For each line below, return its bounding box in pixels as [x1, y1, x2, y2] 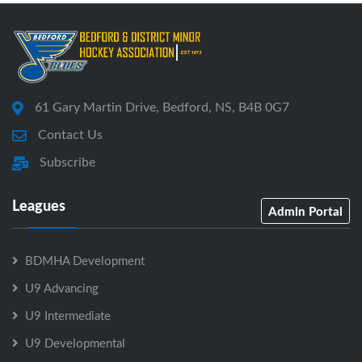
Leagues [12, 195, 65, 217]
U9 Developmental [25, 335, 125, 351]
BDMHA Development [25, 252, 145, 269]
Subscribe [40, 153, 95, 171]
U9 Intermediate [25, 307, 111, 324]
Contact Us [38, 125, 103, 144]
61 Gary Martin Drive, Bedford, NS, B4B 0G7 [35, 98, 289, 116]
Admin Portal [268, 202, 343, 221]
